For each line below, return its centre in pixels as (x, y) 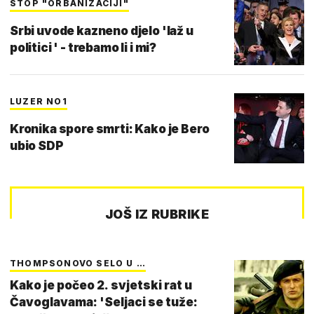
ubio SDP (37, 145)
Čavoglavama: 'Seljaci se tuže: (104, 302)
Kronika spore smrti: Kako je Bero (110, 129)
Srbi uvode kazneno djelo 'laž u (102, 30)
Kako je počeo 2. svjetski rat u (101, 285)
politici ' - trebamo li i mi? (83, 47)
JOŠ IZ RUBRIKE (157, 214)
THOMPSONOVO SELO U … (78, 263)
